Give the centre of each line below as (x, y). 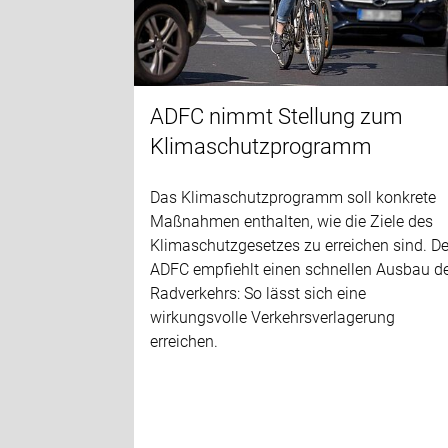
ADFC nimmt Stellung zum (277, 116)
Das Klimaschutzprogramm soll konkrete (293, 197)
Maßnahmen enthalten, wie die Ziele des (292, 221)
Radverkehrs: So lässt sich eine (258, 293)
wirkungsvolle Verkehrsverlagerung (273, 317)
